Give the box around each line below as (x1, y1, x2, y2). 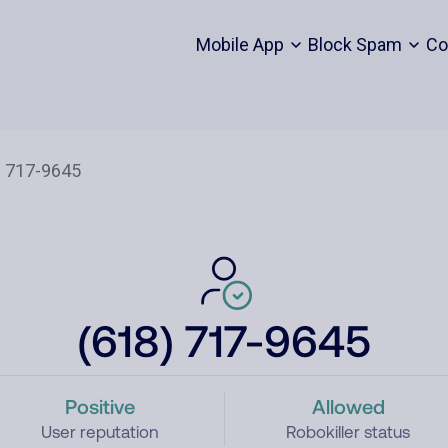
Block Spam (307, 34, 402, 55)
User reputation (40, 422, 159, 442)
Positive (64, 394, 135, 418)
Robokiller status (286, 422, 411, 442)
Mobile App (195, 34, 284, 55)
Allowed (311, 394, 385, 418)
